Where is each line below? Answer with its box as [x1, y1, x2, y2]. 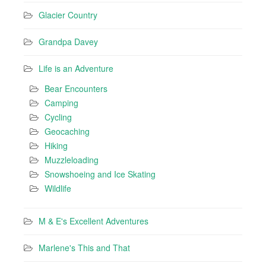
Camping [45, 97, 78, 109]
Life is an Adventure [39, 62, 113, 75]
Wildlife [45, 182, 71, 195]
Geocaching [45, 125, 90, 138]
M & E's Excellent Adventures [39, 215, 148, 227]
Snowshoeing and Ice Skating [45, 168, 156, 180]
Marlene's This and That [39, 242, 130, 254]
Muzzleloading [45, 154, 99, 166]
